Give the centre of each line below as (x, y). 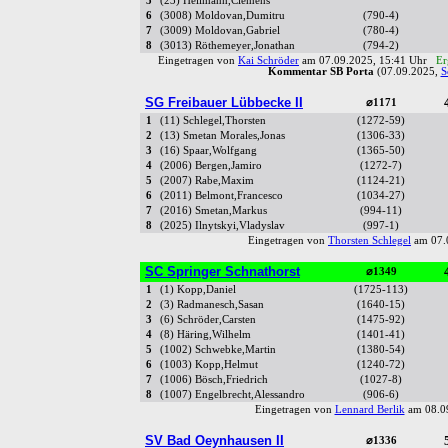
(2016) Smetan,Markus (213, 211)
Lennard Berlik (369, 410)
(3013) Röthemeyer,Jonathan (227, 46)
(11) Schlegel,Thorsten (213, 121)
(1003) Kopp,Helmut (209, 365)
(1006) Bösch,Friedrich (214, 380)
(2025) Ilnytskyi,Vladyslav (222, 226)
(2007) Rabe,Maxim (207, 181)
